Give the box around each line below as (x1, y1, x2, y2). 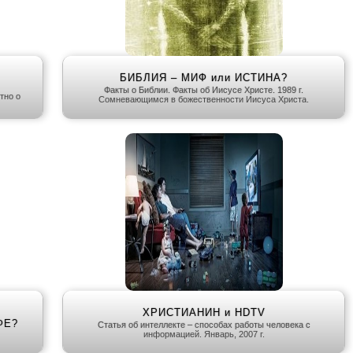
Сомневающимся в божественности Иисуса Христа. (98, 95, 309, 105)
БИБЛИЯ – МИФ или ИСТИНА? (120, 72, 288, 84)
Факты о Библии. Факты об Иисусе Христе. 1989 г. (104, 85, 303, 95)
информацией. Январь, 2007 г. (143, 329, 265, 340)
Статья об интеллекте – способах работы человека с (97, 320, 310, 330)
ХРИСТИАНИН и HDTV (142, 307, 266, 319)
